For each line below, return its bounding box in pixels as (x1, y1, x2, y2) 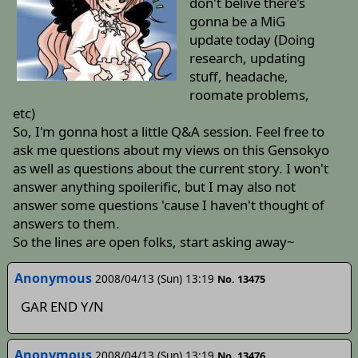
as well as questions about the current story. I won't (13, 159, 329, 178)
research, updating (189, 49, 305, 68)
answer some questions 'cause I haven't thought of (13, 196, 325, 215)
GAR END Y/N (20, 297, 104, 316)
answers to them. (13, 214, 121, 233)
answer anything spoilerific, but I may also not (13, 177, 296, 197)
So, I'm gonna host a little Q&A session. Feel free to (13, 122, 325, 141)
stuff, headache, (189, 67, 288, 86)
